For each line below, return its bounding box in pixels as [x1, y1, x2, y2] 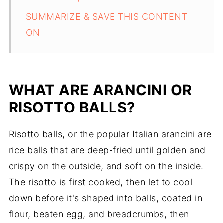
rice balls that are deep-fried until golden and [8, 144, 206, 155]
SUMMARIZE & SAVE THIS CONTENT [25, 11, 188, 22]
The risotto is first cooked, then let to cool [8, 176, 193, 187]
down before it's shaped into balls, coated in [8, 192, 203, 203]
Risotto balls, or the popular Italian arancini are [8, 128, 212, 139]
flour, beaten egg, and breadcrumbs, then [8, 208, 189, 219]
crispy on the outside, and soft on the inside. [8, 160, 204, 171]
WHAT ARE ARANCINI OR [8, 81, 192, 99]
